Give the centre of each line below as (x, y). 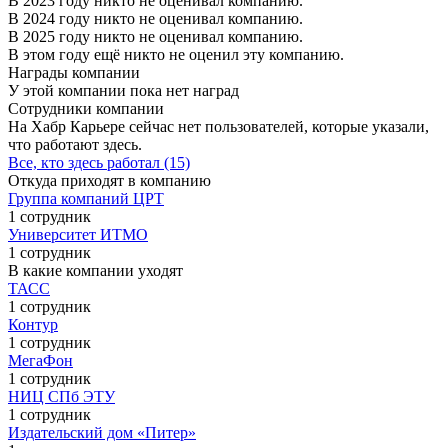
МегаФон (40, 360)
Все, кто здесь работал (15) (99, 162)
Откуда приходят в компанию (109, 180)
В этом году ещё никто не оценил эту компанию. (176, 54)
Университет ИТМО (78, 234)
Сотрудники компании (86, 108)
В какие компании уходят (95, 270)
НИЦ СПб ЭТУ (61, 396)
